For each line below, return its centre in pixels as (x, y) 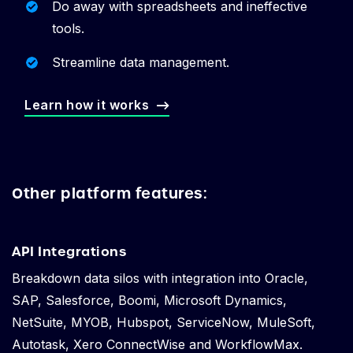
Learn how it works (87, 104)
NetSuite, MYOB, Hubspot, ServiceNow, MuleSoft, (163, 322)
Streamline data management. (141, 62)
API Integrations (69, 251)
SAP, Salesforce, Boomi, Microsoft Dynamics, (149, 300)
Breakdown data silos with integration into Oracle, (160, 278)
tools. (68, 28)
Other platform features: (110, 193)
